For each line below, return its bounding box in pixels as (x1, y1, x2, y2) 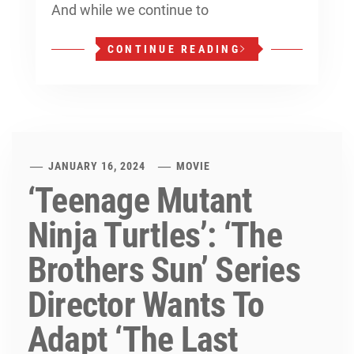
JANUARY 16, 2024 (48, 160, 146, 172)
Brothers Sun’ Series (28, 250, 300, 291)
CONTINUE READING (107, 43, 240, 55)
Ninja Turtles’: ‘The (28, 215, 282, 256)
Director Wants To (28, 284, 265, 326)
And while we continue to (51, 2, 209, 18)
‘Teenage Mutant (28, 180, 253, 221)
